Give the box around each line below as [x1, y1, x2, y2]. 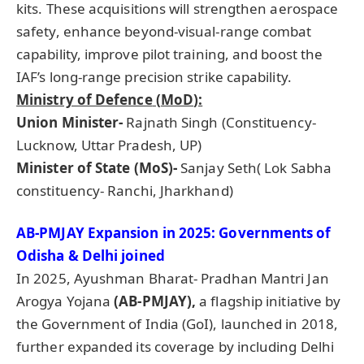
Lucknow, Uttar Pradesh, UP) [16, 135, 202, 154]
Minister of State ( [16, 158, 139, 177]
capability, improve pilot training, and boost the [16, 44, 323, 63]
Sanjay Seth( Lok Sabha [177, 158, 332, 177]
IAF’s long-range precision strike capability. [16, 67, 292, 86]
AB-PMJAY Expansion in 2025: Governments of [16, 223, 331, 242]
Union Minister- [16, 112, 123, 132]
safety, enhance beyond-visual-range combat [16, 21, 312, 41]
